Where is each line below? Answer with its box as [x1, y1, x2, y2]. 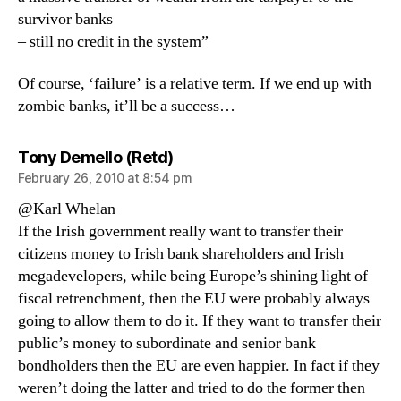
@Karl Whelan [18, 199, 115, 219]
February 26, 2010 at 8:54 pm [18, 170, 192, 185]
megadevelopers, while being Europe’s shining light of [18, 266, 368, 286]
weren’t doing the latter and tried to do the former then [18, 378, 365, 398]
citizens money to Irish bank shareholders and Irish [18, 243, 344, 264]
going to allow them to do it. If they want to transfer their [18, 311, 381, 331]
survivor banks [18, 8, 113, 30]
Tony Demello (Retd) [18, 148, 174, 166]
